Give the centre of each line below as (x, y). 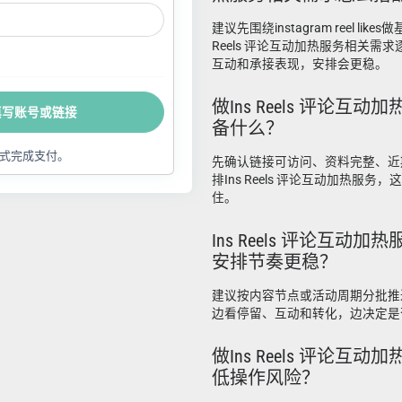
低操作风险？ (266, 378)
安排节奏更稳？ (275, 262)
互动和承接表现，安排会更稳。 (300, 64)
